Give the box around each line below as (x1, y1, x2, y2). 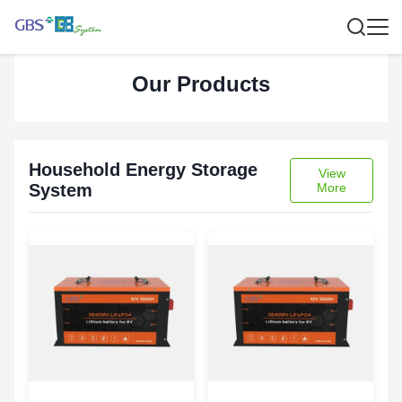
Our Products (132, 72, 270, 96)
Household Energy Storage (29, 160, 258, 179)
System (29, 180, 92, 200)
